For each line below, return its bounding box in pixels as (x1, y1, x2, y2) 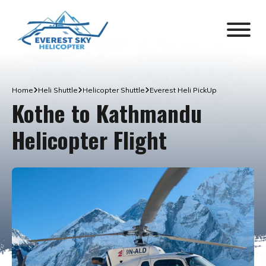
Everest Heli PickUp (150, 85, 217, 94)
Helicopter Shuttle (83, 85, 145, 94)
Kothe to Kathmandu (12, 96, 202, 129)
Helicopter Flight (12, 123, 167, 156)
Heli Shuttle (38, 85, 78, 94)
